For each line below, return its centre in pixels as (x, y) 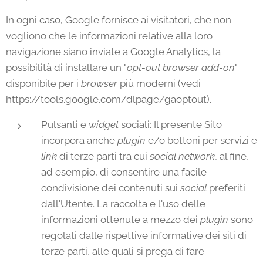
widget (104, 124)
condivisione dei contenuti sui (111, 188)
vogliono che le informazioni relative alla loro (109, 36)
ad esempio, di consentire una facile (124, 172)
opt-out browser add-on (181, 68)
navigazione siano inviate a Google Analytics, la (113, 52)
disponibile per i (43, 83)
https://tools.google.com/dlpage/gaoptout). (109, 99)
